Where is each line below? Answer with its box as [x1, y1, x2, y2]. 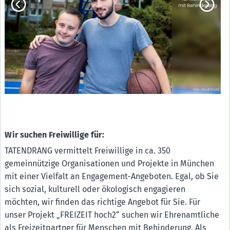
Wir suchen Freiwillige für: [5, 129, 104, 140]
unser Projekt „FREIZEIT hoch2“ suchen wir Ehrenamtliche [5, 209, 220, 220]
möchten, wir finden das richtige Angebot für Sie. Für [5, 197, 201, 207]
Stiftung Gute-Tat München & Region [33, 4, 151, 13]
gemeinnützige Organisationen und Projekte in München [5, 158, 215, 168]
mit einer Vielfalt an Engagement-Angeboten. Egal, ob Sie [5, 171, 219, 181]
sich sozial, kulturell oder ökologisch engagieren [5, 184, 186, 194]
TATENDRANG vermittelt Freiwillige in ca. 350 [5, 145, 171, 156]
